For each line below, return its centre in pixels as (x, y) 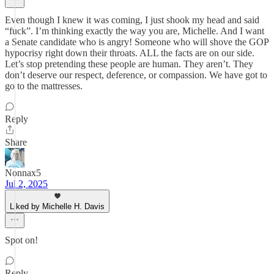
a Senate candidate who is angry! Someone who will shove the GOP (137, 42)
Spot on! (21, 240)
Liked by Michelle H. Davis (57, 206)
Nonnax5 (23, 173)
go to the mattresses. (44, 86)
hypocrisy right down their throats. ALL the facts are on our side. (130, 53)
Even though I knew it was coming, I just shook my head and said (132, 20)
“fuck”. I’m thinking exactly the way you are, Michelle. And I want (135, 31)
